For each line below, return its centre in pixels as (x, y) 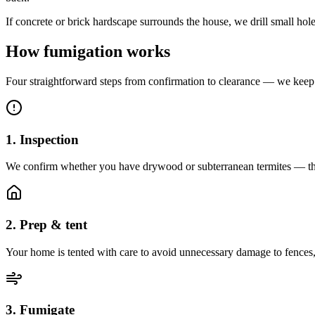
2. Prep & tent (46, 225)
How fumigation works (88, 51)
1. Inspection (42, 139)
